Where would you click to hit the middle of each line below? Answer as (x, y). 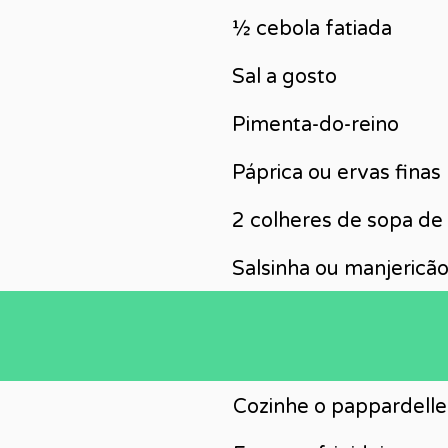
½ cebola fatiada (312, 29)
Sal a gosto (284, 77)
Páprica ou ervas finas (336, 173)
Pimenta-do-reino (315, 125)
